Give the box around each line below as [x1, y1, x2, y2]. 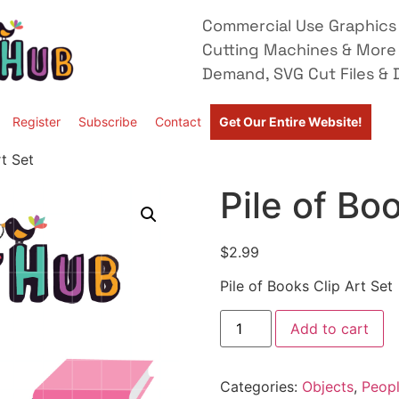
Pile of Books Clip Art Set [219, 277, 393, 296]
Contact [155, 114, 201, 129]
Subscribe [78, 114, 137, 129]
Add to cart [289, 319, 369, 338]
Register [12, 114, 61, 129]
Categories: [219, 377, 302, 395]
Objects [301, 377, 354, 395]
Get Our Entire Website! [219, 114, 362, 129]
